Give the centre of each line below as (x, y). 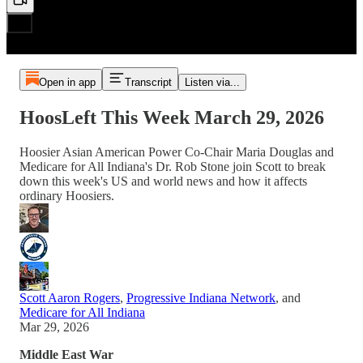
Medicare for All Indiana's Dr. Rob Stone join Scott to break (173, 166)
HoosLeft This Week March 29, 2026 (172, 117)
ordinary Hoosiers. (67, 195)
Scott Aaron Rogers (70, 297)
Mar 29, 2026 (54, 327)
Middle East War (66, 354)
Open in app (67, 82)
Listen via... (212, 82)
